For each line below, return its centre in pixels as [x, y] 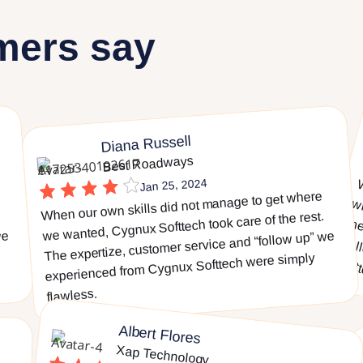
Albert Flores [160, 335]
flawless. [72, 295]
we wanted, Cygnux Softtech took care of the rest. [184, 226]
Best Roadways [148, 164]
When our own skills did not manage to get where [182, 206]
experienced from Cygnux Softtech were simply [180, 267]
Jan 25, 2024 [174, 185]
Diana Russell [146, 144]
